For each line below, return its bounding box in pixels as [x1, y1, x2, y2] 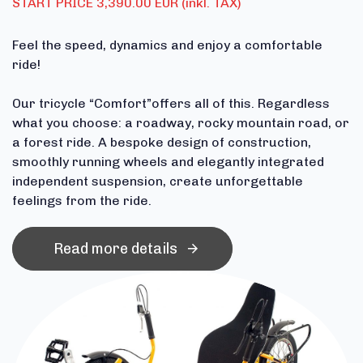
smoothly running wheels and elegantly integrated [12, 153, 324, 169]
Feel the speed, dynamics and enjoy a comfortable [12, 36, 322, 53]
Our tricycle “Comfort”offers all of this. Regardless [12, 95, 330, 111]
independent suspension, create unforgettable [12, 173, 303, 189]
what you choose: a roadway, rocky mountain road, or [12, 114, 349, 130]
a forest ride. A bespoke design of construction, [12, 134, 311, 150]
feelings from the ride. [12, 192, 152, 208]
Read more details [53, 239, 177, 258]
